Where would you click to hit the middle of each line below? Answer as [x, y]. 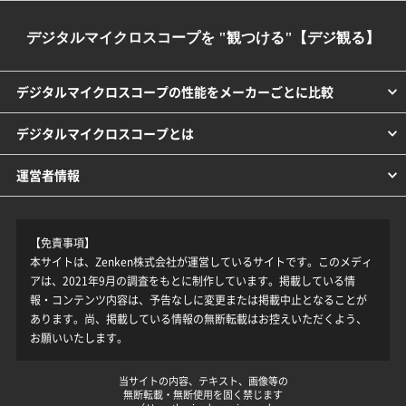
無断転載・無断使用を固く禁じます [203, 395]
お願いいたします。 [78, 338]
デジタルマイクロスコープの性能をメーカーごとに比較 [174, 92]
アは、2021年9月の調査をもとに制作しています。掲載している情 [192, 281]
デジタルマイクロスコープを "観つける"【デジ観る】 [203, 38]
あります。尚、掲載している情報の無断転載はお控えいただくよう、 [198, 319]
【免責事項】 [62, 243]
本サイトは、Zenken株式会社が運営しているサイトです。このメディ [201, 262]
